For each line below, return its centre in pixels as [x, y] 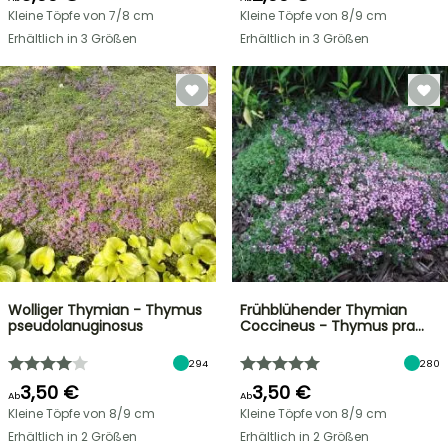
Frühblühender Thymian [323, 310]
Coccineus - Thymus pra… [332, 326]
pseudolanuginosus [75, 326]
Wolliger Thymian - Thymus [105, 310]
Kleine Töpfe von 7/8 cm [81, 15]
